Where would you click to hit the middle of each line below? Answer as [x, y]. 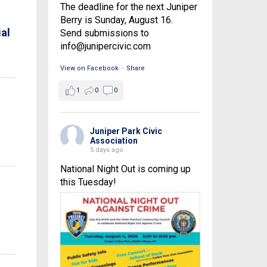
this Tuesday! [88, 182]
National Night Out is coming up [125, 169]
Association [114, 141]
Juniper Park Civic [126, 131]
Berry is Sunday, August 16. [116, 20]
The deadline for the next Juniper [128, 7]
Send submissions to [104, 33]
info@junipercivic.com [105, 46]
